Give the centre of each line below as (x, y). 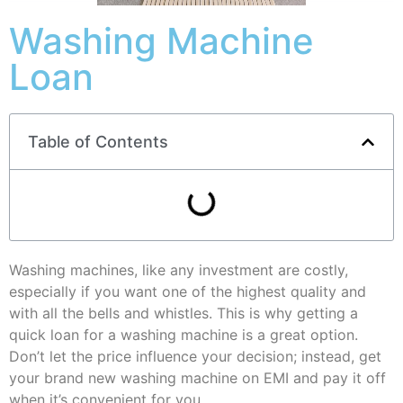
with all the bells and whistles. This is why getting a (184, 313)
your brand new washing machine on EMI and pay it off (197, 378)
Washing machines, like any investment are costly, (179, 270)
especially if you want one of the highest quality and (188, 291)
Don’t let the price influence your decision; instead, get (195, 356)
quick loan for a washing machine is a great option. (184, 335)
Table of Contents (98, 142)
